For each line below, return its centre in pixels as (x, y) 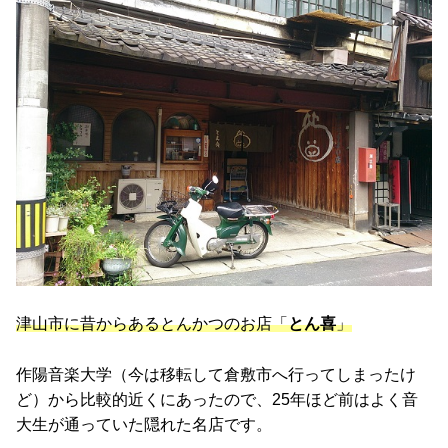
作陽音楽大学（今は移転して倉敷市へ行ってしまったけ (216, 374)
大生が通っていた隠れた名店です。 (144, 424)
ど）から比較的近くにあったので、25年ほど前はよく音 (217, 399)
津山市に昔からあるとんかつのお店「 (152, 324)
